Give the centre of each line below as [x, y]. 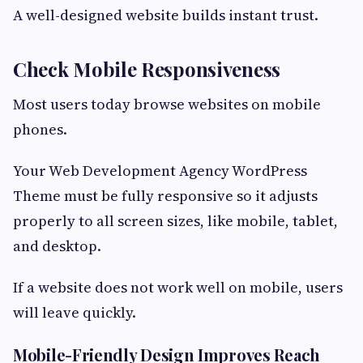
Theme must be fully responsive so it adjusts [165, 195]
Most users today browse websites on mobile [167, 104]
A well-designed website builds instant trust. [166, 15]
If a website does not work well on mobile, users [178, 287]
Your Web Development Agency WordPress [160, 170]
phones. [40, 129]
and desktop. [57, 246]
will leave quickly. [75, 312]
